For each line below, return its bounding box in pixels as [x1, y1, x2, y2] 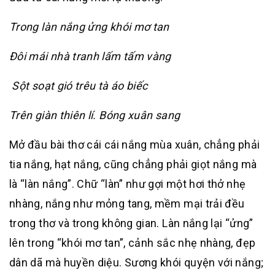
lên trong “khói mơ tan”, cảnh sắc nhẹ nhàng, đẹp [9, 236, 256, 249]
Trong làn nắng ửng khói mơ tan [9, 20, 169, 33]
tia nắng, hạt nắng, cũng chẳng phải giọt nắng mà [9, 158, 257, 171]
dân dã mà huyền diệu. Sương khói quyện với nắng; [9, 256, 264, 269]
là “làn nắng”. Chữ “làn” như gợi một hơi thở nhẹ [9, 177, 246, 190]
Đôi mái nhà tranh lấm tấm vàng [9, 50, 171, 63]
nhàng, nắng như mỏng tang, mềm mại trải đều [9, 197, 245, 210]
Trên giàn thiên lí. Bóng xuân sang [9, 109, 180, 122]
